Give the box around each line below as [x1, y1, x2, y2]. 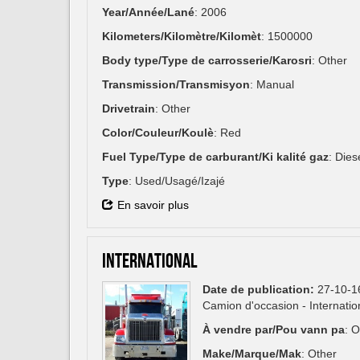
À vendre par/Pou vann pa [202, 323, 345, 337]
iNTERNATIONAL [102, 250, 197, 275]
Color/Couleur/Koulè [102, 126, 214, 140]
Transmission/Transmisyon [102, 78, 250, 92]
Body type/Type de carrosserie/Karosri [102, 54, 312, 67]
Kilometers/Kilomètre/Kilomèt [102, 30, 261, 43]
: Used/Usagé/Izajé [129, 174, 225, 188]
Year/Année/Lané [102, 6, 194, 19]
